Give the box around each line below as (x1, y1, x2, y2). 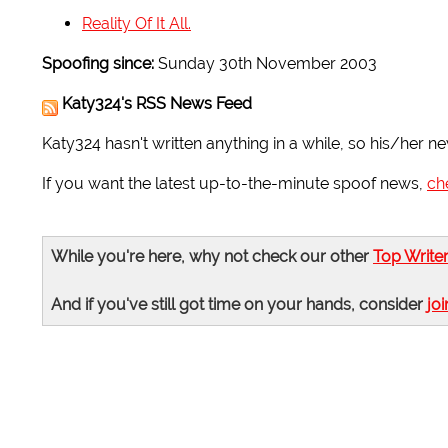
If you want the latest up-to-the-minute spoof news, (42, 174, 427, 194)
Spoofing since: (42, 54, 154, 74)
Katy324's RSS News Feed (62, 94, 252, 114)
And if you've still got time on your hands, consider (51, 295, 427, 315)
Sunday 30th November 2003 (154, 54, 377, 74)
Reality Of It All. (82, 14, 191, 34)
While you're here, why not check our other (51, 247, 373, 267)
